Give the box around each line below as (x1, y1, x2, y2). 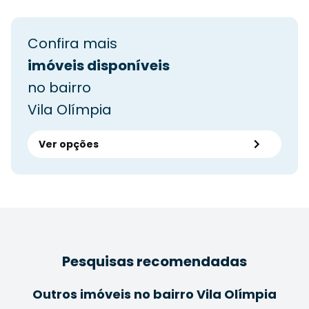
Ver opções (39, 137, 99, 151)
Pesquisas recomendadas (62, 251, 247, 271)
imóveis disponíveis (28, 55, 170, 75)
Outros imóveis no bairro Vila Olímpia (32, 285, 277, 303)
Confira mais (28, 33, 117, 53)
